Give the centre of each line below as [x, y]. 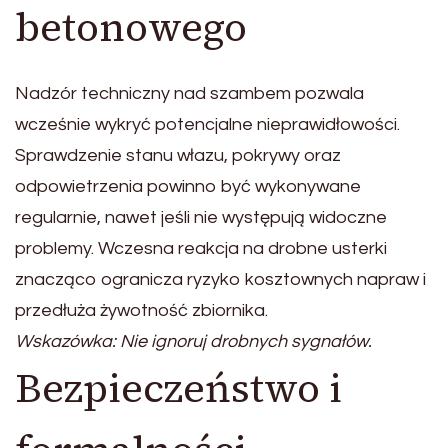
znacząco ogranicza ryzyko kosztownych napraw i [220, 280]
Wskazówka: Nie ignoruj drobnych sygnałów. [193, 342]
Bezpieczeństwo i [178, 388]
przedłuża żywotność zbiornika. [141, 311]
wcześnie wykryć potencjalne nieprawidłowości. [207, 125]
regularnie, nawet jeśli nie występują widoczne [201, 218]
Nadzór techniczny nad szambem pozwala [189, 94]
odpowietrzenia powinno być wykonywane [188, 187]
